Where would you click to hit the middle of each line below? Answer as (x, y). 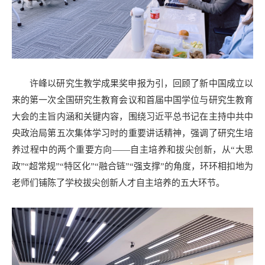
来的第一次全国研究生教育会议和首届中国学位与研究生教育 (132, 100)
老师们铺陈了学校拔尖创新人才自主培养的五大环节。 (118, 182)
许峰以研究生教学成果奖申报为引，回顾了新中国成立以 (141, 83)
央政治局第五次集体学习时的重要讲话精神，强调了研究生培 (132, 133)
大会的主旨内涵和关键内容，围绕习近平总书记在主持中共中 (132, 116)
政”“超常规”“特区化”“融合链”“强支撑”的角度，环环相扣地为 (132, 166)
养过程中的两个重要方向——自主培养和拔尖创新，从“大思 (132, 149)
